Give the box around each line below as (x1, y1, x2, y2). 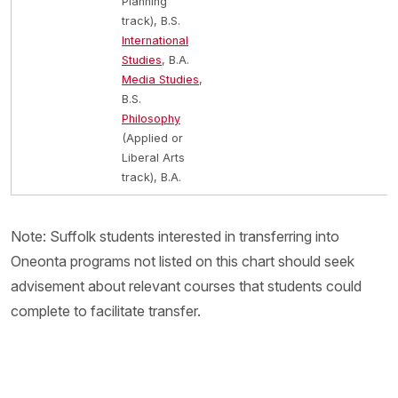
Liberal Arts (122, 151, 185, 164)
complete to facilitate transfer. (11, 302, 201, 320)
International (122, 34, 188, 47)
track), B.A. (122, 171, 181, 184)
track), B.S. (122, 14, 180, 28)
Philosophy (122, 112, 180, 125)
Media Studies (122, 73, 199, 86)
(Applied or (122, 131, 183, 145)
